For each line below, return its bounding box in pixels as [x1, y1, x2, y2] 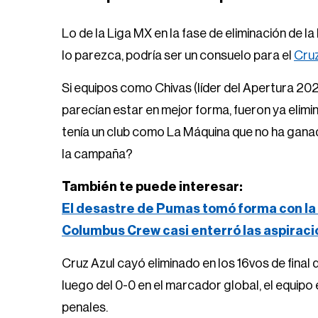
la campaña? [62, 148, 133, 160]
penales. [62, 301, 108, 314]
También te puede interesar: [62, 180, 243, 193]
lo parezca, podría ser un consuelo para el [62, 49, 294, 62]
